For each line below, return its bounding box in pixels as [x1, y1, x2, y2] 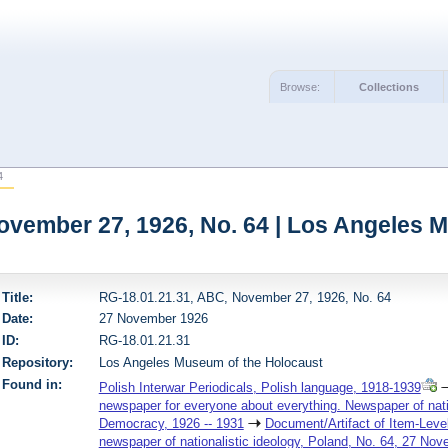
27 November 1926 [98, 311, 208, 327]
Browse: [280, 80, 321, 93]
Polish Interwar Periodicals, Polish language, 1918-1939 [98, 380, 421, 396]
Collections [359, 80, 420, 93]
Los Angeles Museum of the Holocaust [98, 355, 323, 371]
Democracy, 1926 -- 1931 [98, 416, 244, 432]
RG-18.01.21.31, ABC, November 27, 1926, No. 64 [98, 289, 391, 305]
